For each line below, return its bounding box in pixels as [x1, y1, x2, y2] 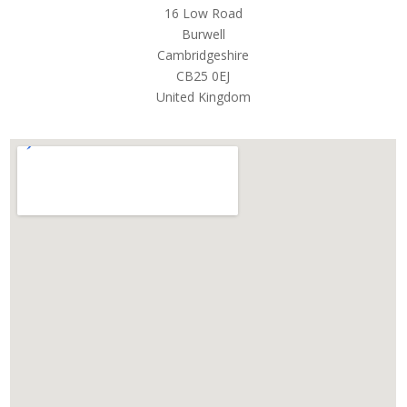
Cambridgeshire [157, 46, 250, 65]
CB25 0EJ [176, 67, 231, 85]
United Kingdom [155, 88, 251, 106]
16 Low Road [164, 5, 243, 23]
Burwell [181, 25, 225, 44]
